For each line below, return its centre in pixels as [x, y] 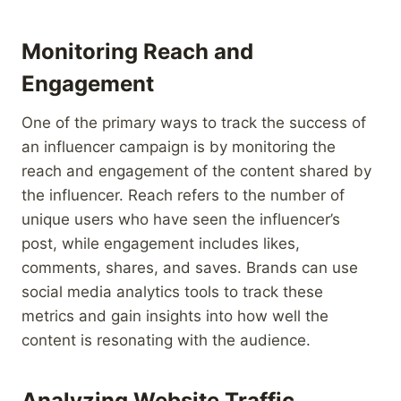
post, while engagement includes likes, [161, 243]
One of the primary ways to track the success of [194, 122]
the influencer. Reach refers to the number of [183, 195]
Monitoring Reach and [137, 51]
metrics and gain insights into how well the [175, 316]
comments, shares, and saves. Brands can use [190, 267]
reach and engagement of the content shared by [196, 171]
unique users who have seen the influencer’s [181, 219]
